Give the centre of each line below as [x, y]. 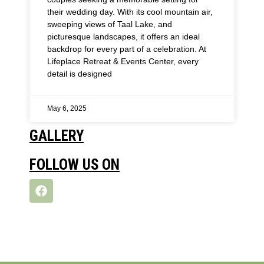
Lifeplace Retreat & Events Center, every [123, 62]
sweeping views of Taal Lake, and [110, 24]
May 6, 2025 [67, 109]
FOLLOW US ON [75, 165]
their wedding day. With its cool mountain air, [130, 12]
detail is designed [80, 74]
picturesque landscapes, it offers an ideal [123, 37]
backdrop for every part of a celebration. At [127, 49]
